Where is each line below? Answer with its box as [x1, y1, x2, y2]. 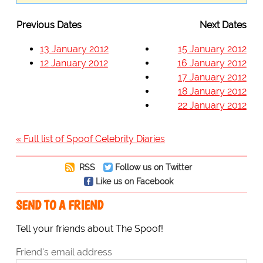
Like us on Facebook [95, 176, 173, 187]
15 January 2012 [177, 43, 247, 55]
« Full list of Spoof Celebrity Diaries [15, 133, 165, 145]
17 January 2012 [177, 72, 247, 83]
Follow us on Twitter [114, 162, 192, 173]
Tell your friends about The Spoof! [15, 223, 163, 235]
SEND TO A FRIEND [15, 197, 103, 214]
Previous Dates [16, 19, 82, 31]
